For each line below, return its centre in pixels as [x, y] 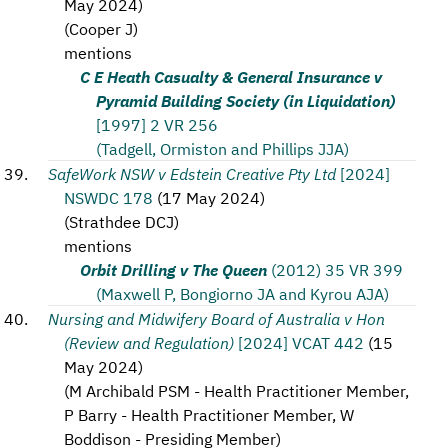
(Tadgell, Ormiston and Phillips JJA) [222, 148]
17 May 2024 [211, 197]
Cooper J [101, 28]
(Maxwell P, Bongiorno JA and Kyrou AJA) [242, 293]
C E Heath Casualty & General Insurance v [231, 76]
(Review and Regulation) [149, 342]
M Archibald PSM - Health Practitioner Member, [239, 390]
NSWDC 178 [108, 197]
